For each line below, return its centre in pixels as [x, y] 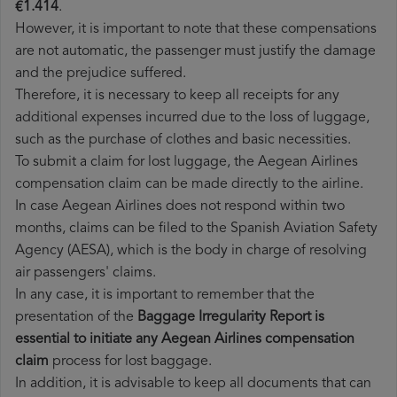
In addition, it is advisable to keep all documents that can [193, 384]
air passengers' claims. [86, 273]
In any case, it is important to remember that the [165, 296]
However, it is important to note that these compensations [196, 30]
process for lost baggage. [130, 362]
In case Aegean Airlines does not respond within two [180, 207]
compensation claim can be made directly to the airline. [189, 185]
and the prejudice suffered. [101, 74]
